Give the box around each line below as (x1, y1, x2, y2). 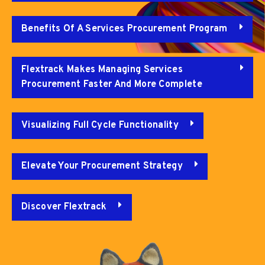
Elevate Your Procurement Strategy (21, 160, 183, 172)
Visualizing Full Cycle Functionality (21, 119, 179, 131)
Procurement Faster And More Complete (21, 79, 202, 91)
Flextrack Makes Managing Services (21, 64, 183, 76)
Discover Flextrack (21, 201, 107, 213)
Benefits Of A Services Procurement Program (21, 23, 228, 35)
